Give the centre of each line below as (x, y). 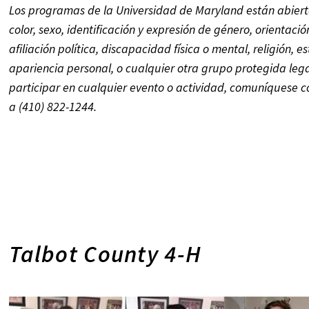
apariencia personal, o (68, 68)
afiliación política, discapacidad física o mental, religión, (153, 49)
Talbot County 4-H (106, 254)
